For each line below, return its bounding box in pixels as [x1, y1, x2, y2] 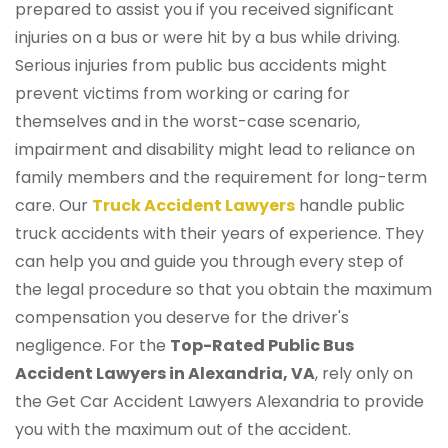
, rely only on [315, 362, 413, 386]
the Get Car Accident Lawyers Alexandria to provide [15, 390, 424, 414]
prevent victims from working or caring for [15, 82, 350, 106]
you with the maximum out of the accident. [15, 418, 351, 442]
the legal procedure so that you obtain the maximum [15, 278, 432, 302]
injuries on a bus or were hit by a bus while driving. [15, 26, 400, 50]
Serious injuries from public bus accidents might [15, 54, 387, 78]
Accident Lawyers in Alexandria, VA [15, 362, 315, 386]
